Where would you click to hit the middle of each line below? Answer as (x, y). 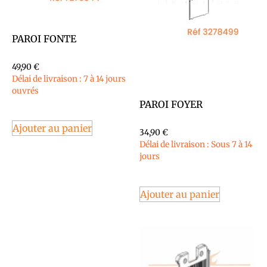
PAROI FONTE (44, 38)
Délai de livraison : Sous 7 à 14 (196, 145)
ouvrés (25, 91)
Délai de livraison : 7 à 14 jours (69, 79)
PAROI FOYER (171, 105)
